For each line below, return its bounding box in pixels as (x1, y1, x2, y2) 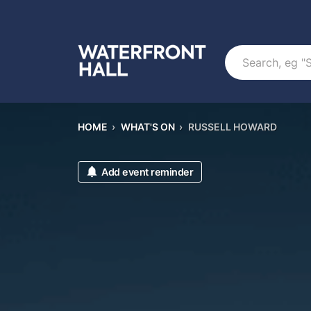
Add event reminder (101, 166, 193, 178)
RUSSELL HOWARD (188, 121, 277, 133)
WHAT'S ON (121, 121, 175, 133)
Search (224, 44, 260, 58)
